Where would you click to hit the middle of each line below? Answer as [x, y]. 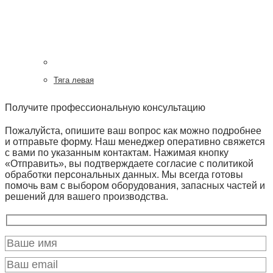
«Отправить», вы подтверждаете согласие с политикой [129, 163]
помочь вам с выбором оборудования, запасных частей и [135, 185]
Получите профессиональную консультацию [105, 107]
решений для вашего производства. [87, 196]
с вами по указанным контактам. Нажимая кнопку [117, 152]
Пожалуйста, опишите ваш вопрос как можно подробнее [133, 130]
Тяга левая [74, 80]
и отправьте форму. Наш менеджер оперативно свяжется [135, 141]
